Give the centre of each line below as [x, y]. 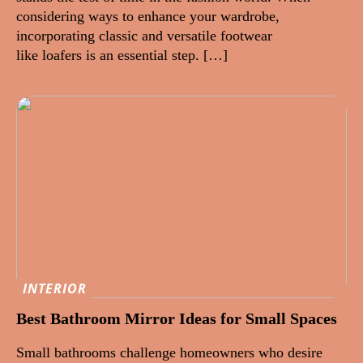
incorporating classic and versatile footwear [144, 35]
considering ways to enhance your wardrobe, [148, 16]
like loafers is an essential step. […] [122, 55]
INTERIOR [55, 288]
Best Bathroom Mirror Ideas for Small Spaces [177, 319]
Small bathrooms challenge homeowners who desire [169, 353]
